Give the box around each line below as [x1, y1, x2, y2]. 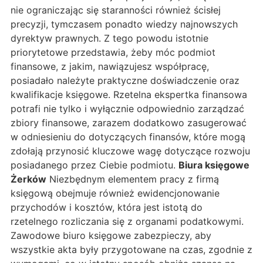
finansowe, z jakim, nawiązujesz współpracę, [11, 60, 209, 72]
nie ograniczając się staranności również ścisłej [11, 4, 221, 16]
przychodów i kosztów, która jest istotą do [11, 201, 203, 213]
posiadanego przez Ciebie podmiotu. [11, 159, 178, 171]
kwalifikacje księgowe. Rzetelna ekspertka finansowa [11, 88, 247, 100]
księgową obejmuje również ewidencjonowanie [11, 187, 220, 199]
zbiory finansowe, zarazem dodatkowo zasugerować [11, 116, 247, 129]
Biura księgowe [178, 159, 249, 171]
